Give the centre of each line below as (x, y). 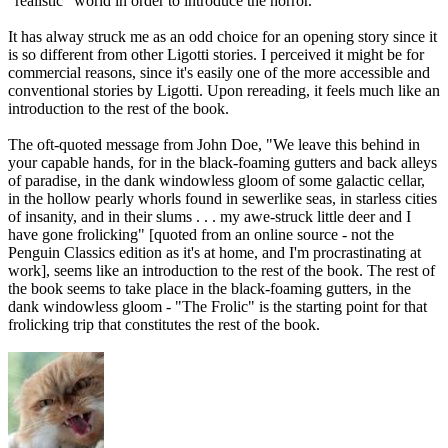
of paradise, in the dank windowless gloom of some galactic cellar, (216, 181)
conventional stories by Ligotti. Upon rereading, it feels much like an (224, 91)
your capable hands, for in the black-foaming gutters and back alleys (222, 163)
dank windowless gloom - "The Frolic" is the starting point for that (217, 307)
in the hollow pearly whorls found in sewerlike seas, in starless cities (222, 199)
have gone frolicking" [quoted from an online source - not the (201, 235)
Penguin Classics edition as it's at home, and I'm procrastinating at (214, 253)
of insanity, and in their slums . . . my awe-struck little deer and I (209, 217)
